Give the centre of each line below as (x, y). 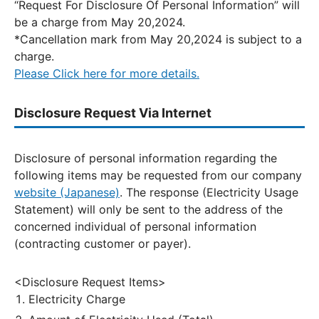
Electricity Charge (77, 299)
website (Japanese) (67, 192)
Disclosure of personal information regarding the (146, 158)
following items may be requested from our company (158, 175)
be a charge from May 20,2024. (100, 22)
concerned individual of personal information (135, 226)
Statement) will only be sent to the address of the (148, 209)
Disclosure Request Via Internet (113, 113)
